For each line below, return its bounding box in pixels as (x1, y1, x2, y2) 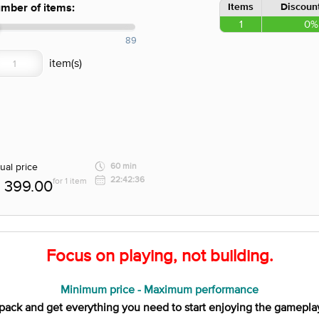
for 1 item (53, 176, 87, 186)
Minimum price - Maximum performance (61, 283, 258, 296)
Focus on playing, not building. (46, 246, 273, 265)
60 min (110, 161, 137, 171)
